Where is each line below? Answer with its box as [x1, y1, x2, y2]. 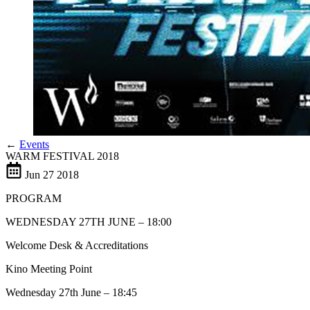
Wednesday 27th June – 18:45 [6, 286, 137, 298]
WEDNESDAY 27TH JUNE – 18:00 [6, 216, 172, 228]
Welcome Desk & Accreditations [6, 239, 148, 251]
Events [19, 138, 49, 150]
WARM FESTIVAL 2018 [6, 150, 119, 162]
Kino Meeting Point [6, 263, 92, 275]
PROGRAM [6, 192, 62, 204]
